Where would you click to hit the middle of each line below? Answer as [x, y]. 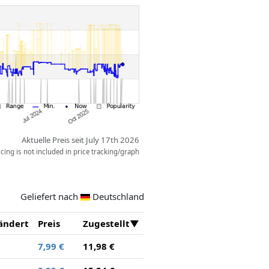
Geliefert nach [50, 196]
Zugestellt [106, 223]
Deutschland [118, 196]
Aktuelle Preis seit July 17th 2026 [81, 140]
